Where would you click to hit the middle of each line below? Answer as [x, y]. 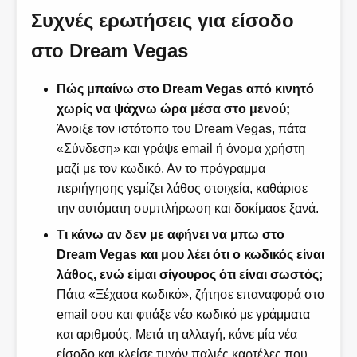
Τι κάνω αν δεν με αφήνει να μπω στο [170, 235]
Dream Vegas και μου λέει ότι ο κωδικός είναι [190, 255]
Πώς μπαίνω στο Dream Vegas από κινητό [185, 89]
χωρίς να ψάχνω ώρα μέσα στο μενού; [173, 109]
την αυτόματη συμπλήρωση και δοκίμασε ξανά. [187, 209]
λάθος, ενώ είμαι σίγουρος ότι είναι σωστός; [189, 275]
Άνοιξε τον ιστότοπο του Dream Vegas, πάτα [181, 129]
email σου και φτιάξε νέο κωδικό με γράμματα [183, 315]
